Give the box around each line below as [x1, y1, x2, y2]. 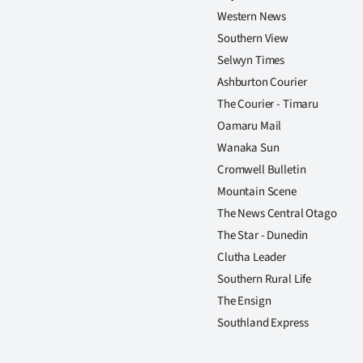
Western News [217, 8, 287, 26]
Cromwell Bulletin [217, 161, 306, 179]
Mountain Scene [217, 183, 297, 201]
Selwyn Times [217, 52, 285, 70]
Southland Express [217, 314, 309, 332]
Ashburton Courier [217, 74, 307, 92]
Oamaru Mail [217, 117, 282, 135]
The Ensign [217, 293, 271, 310]
